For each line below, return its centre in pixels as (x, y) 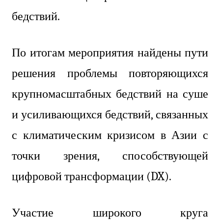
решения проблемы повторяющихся (110, 73)
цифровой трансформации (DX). (92, 176)
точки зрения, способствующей (110, 155)
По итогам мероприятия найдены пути (110, 52)
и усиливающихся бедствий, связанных (110, 114)
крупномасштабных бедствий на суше (110, 94)
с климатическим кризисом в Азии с (110, 135)
